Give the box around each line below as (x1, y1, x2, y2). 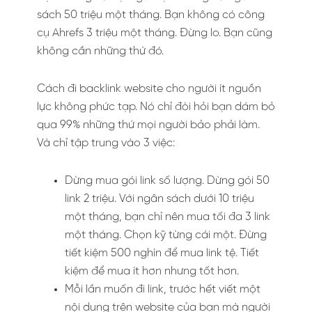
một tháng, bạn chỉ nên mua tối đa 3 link (65, 210, 270, 223)
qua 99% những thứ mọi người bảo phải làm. (37, 118, 260, 131)
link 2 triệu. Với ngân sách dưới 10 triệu (65, 192, 254, 205)
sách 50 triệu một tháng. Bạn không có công (37, 8, 265, 21)
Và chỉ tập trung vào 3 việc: (37, 136, 175, 149)
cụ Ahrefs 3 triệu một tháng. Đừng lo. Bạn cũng (37, 26, 272, 39)
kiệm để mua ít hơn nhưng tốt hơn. (65, 265, 239, 277)
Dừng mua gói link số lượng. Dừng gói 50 (65, 174, 270, 187)
